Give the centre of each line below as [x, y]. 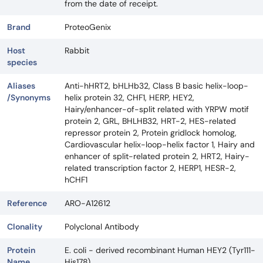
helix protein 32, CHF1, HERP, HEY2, [129, 97]
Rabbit [77, 50]
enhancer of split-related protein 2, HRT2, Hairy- [157, 156]
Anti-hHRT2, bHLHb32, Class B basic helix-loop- [156, 86]
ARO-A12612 [87, 203]
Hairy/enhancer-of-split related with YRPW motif [157, 109]
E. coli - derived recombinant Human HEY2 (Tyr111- [160, 250]
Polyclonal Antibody [102, 227]
